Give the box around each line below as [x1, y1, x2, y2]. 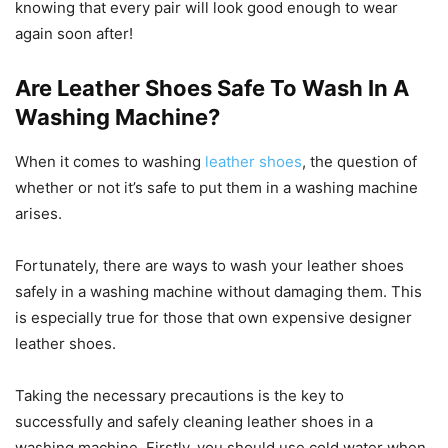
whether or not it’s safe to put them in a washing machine [15, 177, 418, 197]
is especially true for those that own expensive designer [15, 307, 412, 327]
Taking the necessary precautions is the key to [15, 385, 344, 405]
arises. [15, 203, 62, 223]
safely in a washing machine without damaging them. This [15, 281, 422, 301]
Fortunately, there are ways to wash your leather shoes [15, 255, 404, 275]
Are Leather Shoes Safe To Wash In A [15, 74, 409, 101]
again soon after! [15, 23, 133, 43]
